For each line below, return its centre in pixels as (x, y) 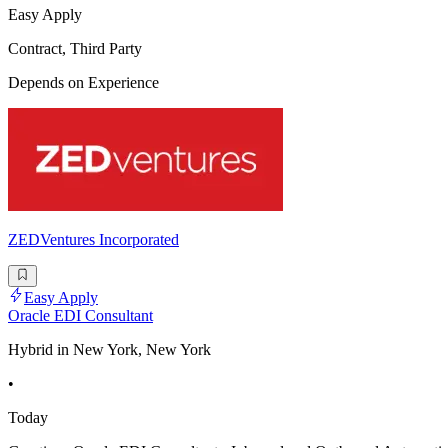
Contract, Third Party (75, 48)
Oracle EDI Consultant (80, 315)
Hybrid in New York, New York (109, 349)
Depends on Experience (83, 82)
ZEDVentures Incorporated (93, 239)
